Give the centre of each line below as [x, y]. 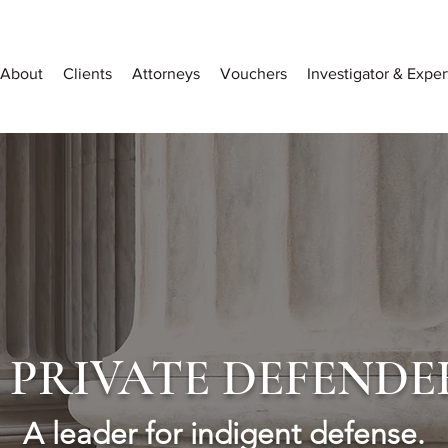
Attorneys [166, 73]
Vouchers [253, 73]
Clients [87, 73]
